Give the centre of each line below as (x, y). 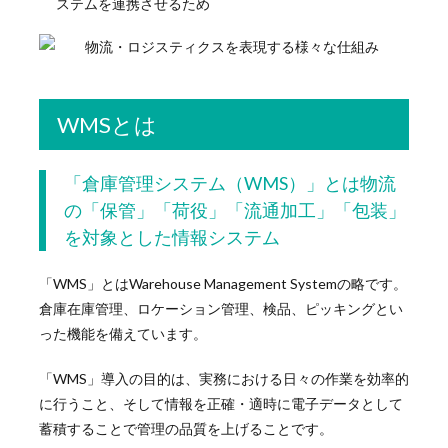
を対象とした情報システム (171, 237)
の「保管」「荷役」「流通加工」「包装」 (234, 210)
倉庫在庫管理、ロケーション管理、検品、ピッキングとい (220, 309)
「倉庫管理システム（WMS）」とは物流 (229, 183)
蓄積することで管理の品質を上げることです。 (185, 429)
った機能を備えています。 (122, 334)
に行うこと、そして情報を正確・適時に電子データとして (220, 404)
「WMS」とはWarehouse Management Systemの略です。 (222, 284)
